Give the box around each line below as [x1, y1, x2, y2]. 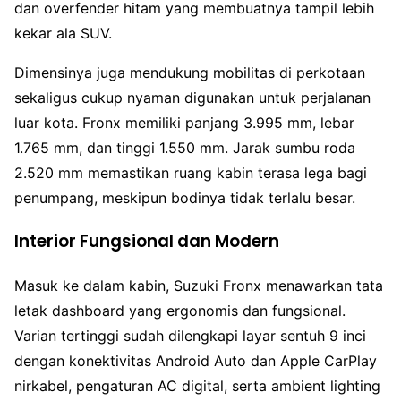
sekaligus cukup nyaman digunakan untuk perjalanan [14, 89, 371, 107]
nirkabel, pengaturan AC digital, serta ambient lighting [14, 376, 380, 395]
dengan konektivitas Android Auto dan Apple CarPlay [14, 351, 377, 370]
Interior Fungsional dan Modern [14, 229, 279, 254]
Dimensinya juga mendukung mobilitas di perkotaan [14, 64, 365, 82]
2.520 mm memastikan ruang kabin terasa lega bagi [14, 164, 367, 183]
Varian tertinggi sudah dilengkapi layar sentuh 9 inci [14, 326, 366, 345]
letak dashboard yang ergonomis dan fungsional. [14, 301, 346, 320]
